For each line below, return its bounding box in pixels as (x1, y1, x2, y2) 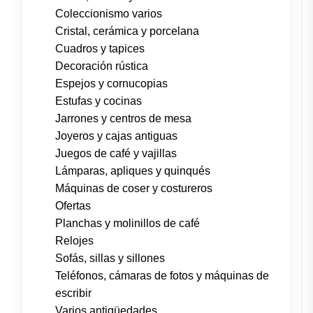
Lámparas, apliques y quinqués (55, 165, 210, 177)
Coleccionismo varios (55, 8, 162, 20)
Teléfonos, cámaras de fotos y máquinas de (55, 270, 269, 282)
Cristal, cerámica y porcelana (55, 25, 199, 38)
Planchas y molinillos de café (55, 217, 200, 230)
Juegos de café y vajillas (55, 147, 177, 160)
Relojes (55, 235, 94, 247)
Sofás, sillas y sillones (55, 252, 165, 265)
